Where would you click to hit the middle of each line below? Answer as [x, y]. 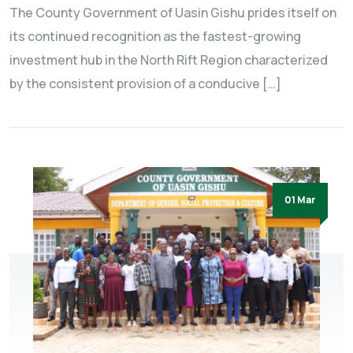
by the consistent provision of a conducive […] [145, 83]
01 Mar [300, 199]
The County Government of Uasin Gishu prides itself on [173, 12]
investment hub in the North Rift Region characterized [169, 59]
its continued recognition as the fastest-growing [155, 36]
